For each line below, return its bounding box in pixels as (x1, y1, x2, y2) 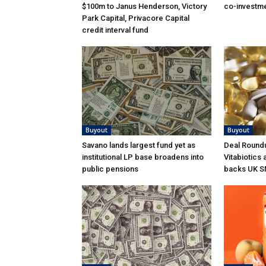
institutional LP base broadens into (82, 153, 204, 162)
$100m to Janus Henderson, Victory (82, 2, 207, 11)
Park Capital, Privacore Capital (82, 14, 189, 23)
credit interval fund (82, 26, 148, 35)
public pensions (82, 164, 138, 174)
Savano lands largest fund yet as (82, 141, 195, 150)
